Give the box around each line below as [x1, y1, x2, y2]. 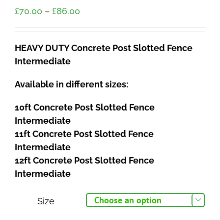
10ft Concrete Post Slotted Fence [15, 102, 155, 113]
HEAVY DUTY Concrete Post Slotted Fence [15, 43, 192, 54]
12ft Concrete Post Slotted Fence [15, 155, 154, 166]
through [80, 45, 113, 56]
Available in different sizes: [15, 79, 128, 90]
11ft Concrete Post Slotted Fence [15, 129, 154, 139]
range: [80, 19, 106, 29]
